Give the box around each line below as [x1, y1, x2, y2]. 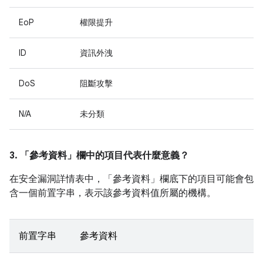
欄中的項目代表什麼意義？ [76, 150, 189, 161]
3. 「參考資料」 [9, 150, 76, 161]
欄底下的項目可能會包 [160, 173, 254, 185]
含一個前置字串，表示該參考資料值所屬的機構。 [9, 187, 216, 199]
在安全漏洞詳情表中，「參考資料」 [9, 173, 160, 185]
